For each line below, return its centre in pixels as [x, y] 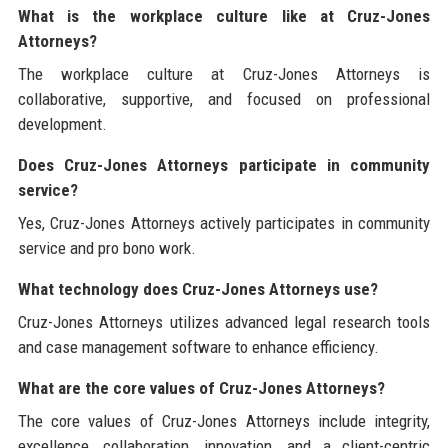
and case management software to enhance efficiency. [198, 347]
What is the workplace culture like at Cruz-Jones [224, 16]
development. [62, 124]
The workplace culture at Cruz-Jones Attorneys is [224, 74]
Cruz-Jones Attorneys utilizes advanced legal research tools [224, 322]
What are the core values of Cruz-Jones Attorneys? [201, 388]
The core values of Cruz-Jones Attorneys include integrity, [224, 421]
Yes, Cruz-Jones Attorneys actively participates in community [224, 223]
